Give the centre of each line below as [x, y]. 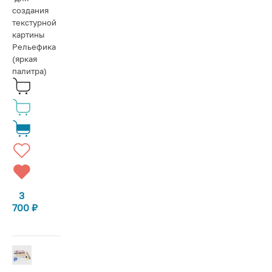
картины [28, 34]
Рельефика [34, 46]
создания [30, 10]
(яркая [25, 59]
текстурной [34, 22]
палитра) [29, 71]
